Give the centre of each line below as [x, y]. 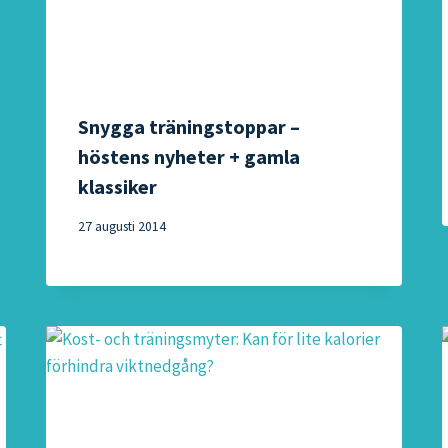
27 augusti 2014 [122, 226]
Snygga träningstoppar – [189, 127]
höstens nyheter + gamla [189, 157]
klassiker [118, 187]
